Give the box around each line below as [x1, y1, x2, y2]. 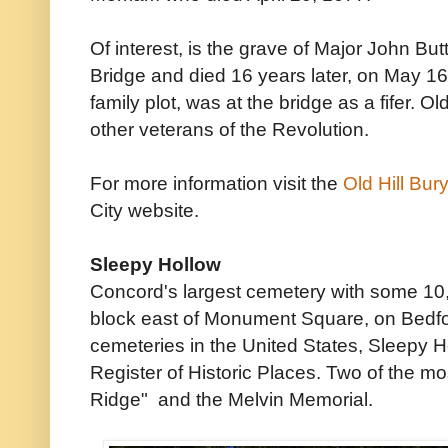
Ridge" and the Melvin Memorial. [90, 388, 373, 411]
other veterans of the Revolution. [90, 118, 369, 141]
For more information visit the [90, 172, 343, 195]
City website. [90, 199, 199, 222]
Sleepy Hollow [90, 253, 221, 276]
